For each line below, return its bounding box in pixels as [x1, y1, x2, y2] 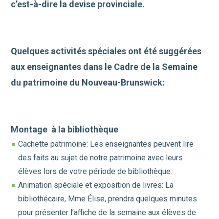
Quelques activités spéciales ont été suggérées [11, 46, 202, 57]
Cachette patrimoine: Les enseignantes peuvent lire [18, 139, 194, 149]
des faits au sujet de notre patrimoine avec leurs [18, 153, 183, 163]
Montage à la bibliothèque [11, 124, 119, 135]
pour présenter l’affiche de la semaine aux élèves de [18, 208, 197, 218]
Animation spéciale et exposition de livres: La [18, 180, 174, 190]
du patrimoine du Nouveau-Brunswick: [11, 77, 165, 88]
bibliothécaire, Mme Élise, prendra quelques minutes [18, 194, 197, 204]
